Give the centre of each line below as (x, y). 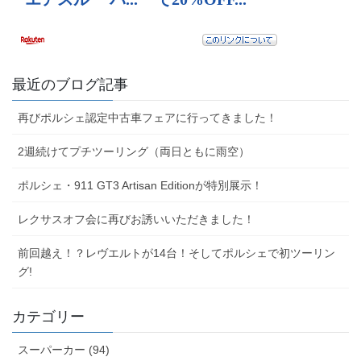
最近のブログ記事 (70, 85)
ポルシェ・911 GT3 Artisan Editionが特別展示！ (140, 186)
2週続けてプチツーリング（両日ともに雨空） (134, 152)
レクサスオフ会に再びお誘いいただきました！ (136, 220)
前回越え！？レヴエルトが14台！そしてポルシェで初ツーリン (176, 253)
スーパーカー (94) (64, 350)
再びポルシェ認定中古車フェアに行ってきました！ (147, 118)
